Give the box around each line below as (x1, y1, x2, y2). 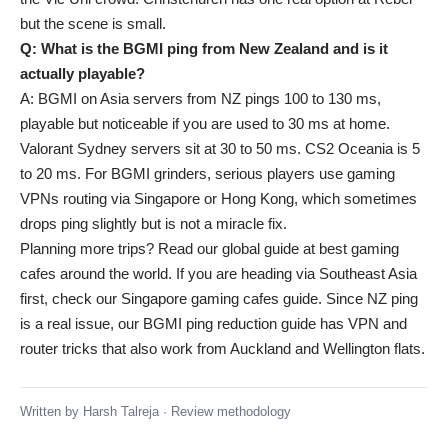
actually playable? (20, 65, 145, 82)
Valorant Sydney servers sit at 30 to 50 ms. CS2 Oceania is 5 (20, 140, 420, 157)
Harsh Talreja (83, 404, 159, 420)
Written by (20, 404, 83, 420)
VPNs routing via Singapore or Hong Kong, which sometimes (20, 190, 417, 207)
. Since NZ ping (318, 290, 418, 307)
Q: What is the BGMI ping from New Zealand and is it (20, 40, 388, 57)
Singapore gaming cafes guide (121, 290, 318, 307)
